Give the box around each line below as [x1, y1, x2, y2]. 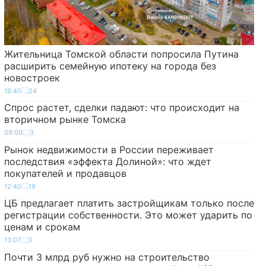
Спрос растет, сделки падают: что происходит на [4, 102, 239, 114]
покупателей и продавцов [4, 167, 126, 179]
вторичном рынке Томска [4, 113, 126, 126]
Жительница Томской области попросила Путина [4, 47, 239, 60]
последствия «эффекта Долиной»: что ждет [4, 155, 211, 167]
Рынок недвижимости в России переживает [4, 143, 214, 156]
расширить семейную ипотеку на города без [4, 59, 216, 72]
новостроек [4, 71, 60, 84]
